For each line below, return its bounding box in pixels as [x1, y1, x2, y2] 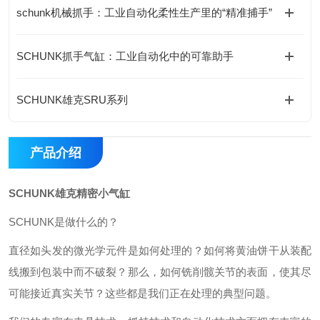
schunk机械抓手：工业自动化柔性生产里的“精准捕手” [16, 6, 272, 19]
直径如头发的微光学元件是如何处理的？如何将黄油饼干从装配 [9, 244, 311, 256]
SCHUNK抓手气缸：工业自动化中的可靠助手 [16, 50, 234, 62]
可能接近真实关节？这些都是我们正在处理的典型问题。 [9, 287, 276, 299]
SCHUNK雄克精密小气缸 [9, 187, 130, 199]
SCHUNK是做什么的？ [9, 216, 119, 228]
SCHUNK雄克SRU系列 [16, 94, 128, 106]
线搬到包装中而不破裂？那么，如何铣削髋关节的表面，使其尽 [9, 266, 311, 278]
